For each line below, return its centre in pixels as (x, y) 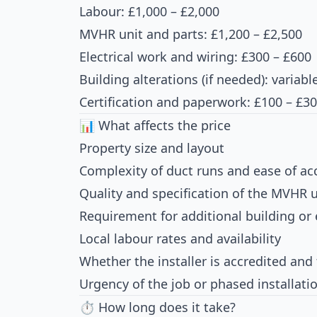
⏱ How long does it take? (157, 307)
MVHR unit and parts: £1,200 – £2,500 (191, 34)
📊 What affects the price (155, 125)
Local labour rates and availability (180, 238)
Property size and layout (152, 148)
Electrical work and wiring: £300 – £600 (195, 57)
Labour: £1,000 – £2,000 (149, 11)
